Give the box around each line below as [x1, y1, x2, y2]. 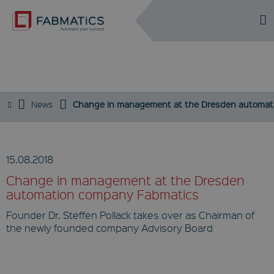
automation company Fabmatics [6, 186, 199, 202]
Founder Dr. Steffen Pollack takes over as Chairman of [6, 209, 254, 221]
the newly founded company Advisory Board [6, 221, 213, 234]
